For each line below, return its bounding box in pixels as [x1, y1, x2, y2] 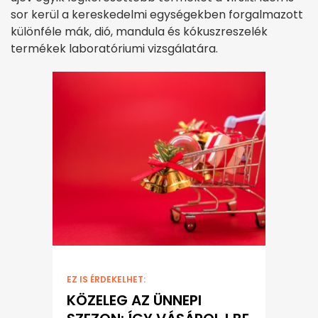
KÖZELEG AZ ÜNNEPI [67, 290, 202, 310]
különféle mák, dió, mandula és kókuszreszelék [11, 23, 268, 40]
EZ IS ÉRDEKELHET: [67, 273, 146, 285]
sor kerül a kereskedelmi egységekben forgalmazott [11, 6, 303, 23]
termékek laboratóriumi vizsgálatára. [11, 40, 218, 57]
